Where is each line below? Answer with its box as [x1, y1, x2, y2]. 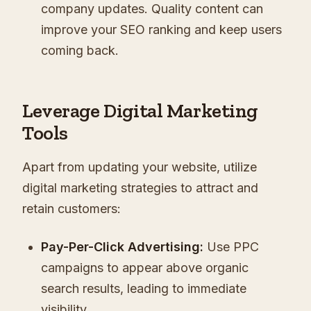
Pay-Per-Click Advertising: [41, 239, 203, 254]
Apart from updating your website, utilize [22, 159, 257, 174]
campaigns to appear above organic [41, 260, 249, 275]
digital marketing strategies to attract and [22, 180, 258, 195]
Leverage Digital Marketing [22, 99, 258, 122]
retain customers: [22, 201, 121, 216]
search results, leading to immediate [41, 280, 246, 296]
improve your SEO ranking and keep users [41, 22, 282, 37]
